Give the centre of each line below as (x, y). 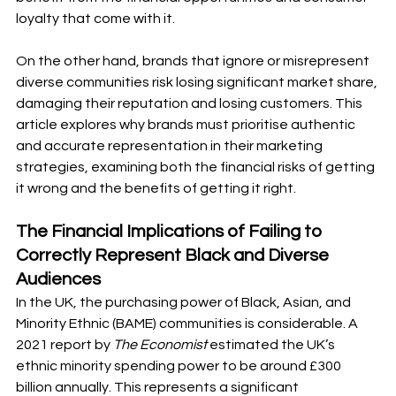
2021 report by (65, 345)
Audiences (58, 280)
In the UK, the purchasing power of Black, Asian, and (185, 303)
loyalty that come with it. (97, 19)
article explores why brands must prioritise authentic (187, 125)
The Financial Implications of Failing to (171, 232)
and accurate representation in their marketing (171, 146)
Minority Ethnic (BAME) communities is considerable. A (188, 324)
